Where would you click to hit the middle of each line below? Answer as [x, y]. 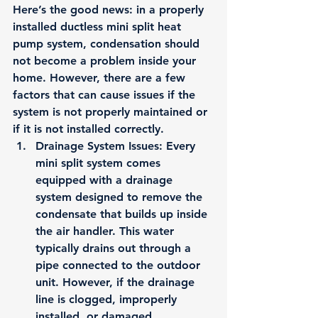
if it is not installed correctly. [88, 129]
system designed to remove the [121, 197]
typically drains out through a [115, 248]
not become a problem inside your [106, 61]
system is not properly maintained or [112, 112]
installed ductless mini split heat [99, 27]
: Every [179, 146]
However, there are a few [117, 78]
